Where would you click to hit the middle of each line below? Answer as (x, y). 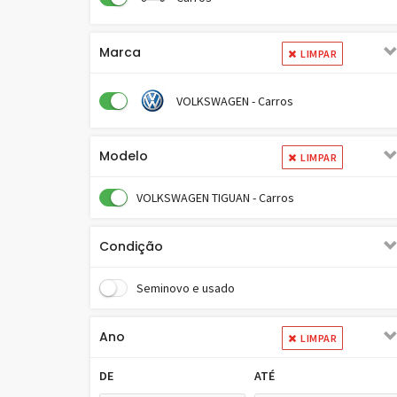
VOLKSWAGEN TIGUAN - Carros (215, 198)
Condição (131, 246)
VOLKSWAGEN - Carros (235, 101)
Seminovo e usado (186, 288)
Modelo (124, 156)
